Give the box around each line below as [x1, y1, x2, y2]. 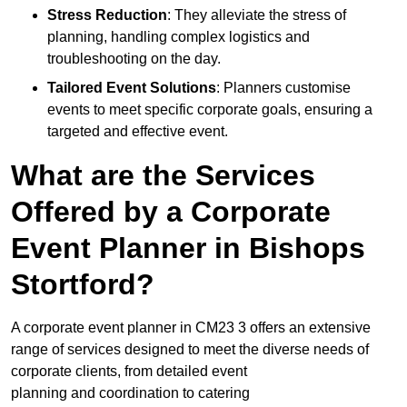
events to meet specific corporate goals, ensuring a [47, 102, 372, 118]
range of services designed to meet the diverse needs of [11, 342, 369, 358]
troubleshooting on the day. [47, 51, 221, 67]
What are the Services [11, 159, 315, 193]
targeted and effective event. [47, 124, 228, 140]
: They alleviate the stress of [167, 7, 346, 24]
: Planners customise [216, 80, 351, 96]
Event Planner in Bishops [11, 232, 365, 265]
